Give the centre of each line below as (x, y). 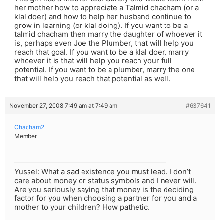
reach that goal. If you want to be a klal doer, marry (101, 52)
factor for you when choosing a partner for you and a (106, 198)
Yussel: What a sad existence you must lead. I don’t (102, 172)
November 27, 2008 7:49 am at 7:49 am (63, 106)
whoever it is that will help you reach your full (93, 61)
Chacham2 (29, 127)
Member (26, 136)
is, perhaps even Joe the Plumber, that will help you (104, 43)
